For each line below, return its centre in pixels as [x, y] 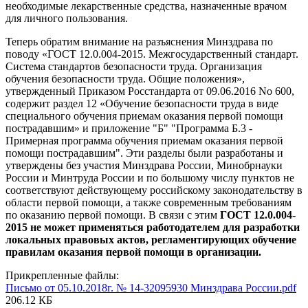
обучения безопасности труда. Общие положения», [125, 78]
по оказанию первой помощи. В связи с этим [113, 214]
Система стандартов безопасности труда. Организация [134, 66]
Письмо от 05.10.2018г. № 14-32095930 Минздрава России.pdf [151, 287]
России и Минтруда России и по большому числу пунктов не [150, 177]
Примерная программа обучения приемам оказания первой [144, 140]
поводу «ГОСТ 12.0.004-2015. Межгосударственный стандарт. [152, 54]
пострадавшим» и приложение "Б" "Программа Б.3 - [129, 128]
